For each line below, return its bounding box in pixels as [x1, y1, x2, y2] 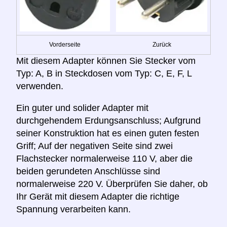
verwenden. [16, 81, 63, 92]
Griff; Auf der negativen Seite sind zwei [16, 141, 173, 152]
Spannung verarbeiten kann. [16, 204, 131, 215]
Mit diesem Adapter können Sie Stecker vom [16, 56, 196, 66]
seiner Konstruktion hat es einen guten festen [16, 128, 199, 139]
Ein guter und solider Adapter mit [16, 103, 148, 113]
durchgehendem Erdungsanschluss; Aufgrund [16, 116, 201, 126]
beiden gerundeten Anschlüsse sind [16, 166, 160, 177]
